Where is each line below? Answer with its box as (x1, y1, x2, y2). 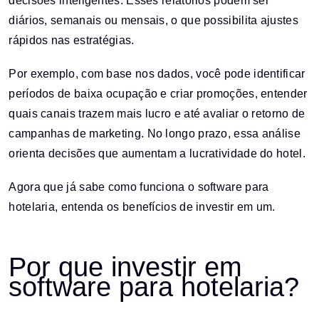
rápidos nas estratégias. (9, 33, 135, 46)
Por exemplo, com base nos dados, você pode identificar (9, 67, 305, 80)
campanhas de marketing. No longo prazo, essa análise (9, 127, 300, 140)
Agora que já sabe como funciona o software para (9, 181, 269, 194)
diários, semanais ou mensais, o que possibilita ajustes (9, 14, 298, 26)
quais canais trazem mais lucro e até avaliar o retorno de (9, 107, 305, 120)
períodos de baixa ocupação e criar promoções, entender (9, 87, 308, 100)
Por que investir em (9, 251, 243, 282)
